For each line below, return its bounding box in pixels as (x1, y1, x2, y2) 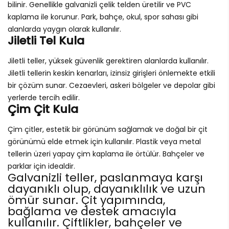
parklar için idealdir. (8, 161, 75, 171)
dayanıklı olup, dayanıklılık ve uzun (8, 180, 205, 197)
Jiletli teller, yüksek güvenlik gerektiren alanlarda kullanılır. (8, 55, 209, 66)
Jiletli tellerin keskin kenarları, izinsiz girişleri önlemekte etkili (8, 67, 215, 78)
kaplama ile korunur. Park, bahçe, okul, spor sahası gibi (8, 11, 198, 22)
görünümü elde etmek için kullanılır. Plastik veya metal (8, 136, 201, 147)
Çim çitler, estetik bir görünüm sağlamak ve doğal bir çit (8, 124, 208, 134)
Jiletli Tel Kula (8, 32, 84, 49)
